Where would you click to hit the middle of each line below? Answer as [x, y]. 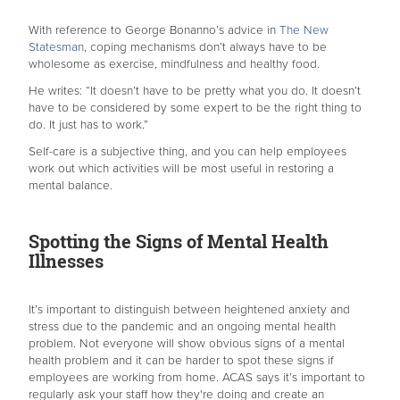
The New [304, 31]
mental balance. [71, 186]
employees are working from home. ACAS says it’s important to [197, 378]
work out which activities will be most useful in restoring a [181, 169]
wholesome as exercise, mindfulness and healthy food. [174, 65]
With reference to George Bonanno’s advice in [154, 31]
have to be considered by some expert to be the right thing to [195, 108]
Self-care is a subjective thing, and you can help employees [187, 152]
